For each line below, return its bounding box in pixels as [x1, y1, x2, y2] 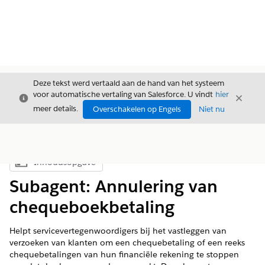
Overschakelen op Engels [93, 104, 181, 114]
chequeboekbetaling [9, 196, 174, 218]
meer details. [33, 104, 78, 114]
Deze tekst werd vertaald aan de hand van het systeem [33, 78, 224, 88]
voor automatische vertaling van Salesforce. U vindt [33, 89, 215, 99]
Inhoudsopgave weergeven [55, 160, 151, 170]
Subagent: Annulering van [9, 176, 218, 197]
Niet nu [199, 104, 225, 114]
